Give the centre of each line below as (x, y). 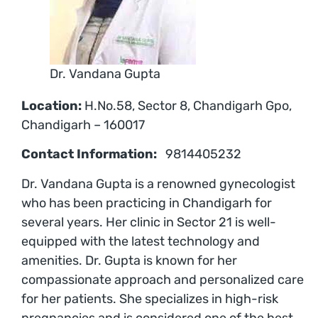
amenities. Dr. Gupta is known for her (129, 260)
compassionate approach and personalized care (163, 279)
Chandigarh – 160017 (83, 125)
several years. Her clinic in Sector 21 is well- (149, 222)
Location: (51, 105)
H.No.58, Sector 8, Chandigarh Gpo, (187, 105)
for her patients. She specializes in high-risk (150, 298)
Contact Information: (89, 154)
